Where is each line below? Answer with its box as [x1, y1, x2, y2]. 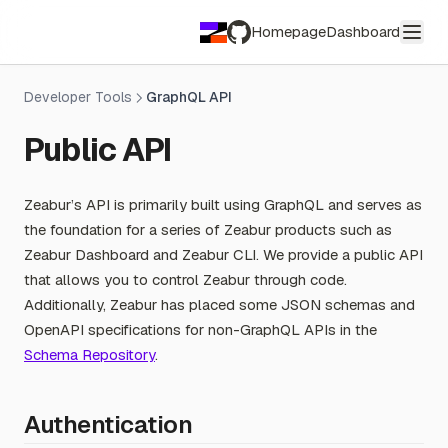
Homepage [251, 22, 326, 41]
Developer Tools [24, 88, 132, 106]
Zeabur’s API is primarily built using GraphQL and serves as [24, 195, 422, 214]
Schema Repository [24, 345, 155, 364]
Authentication [24, 409, 193, 440]
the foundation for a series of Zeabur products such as [24, 220, 392, 239]
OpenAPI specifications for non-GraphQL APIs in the [24, 320, 377, 339]
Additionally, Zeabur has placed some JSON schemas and [24, 295, 415, 314]
